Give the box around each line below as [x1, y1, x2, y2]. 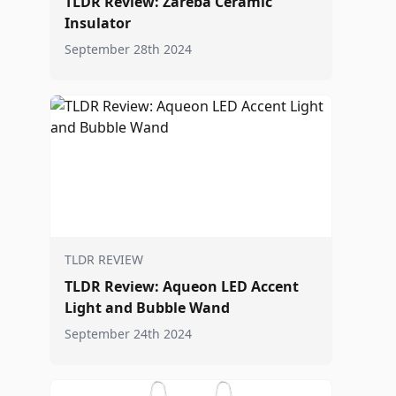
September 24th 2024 [65, 325, 192, 342]
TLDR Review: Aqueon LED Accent [65, 277, 299, 296]
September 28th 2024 [65, 41, 192, 57]
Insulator [65, 13, 131, 33]
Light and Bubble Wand [65, 298, 230, 317]
